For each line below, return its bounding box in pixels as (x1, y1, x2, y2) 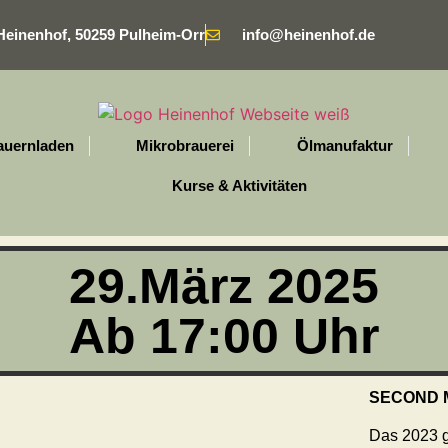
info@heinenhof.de (242, 26, 376, 43)
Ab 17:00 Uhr (69, 307, 379, 364)
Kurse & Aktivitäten (172, 176, 308, 194)
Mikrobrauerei (136, 136, 234, 154)
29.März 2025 (69, 257, 379, 314)
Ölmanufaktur (296, 136, 393, 154)
